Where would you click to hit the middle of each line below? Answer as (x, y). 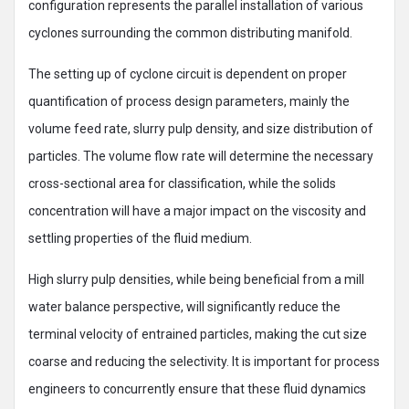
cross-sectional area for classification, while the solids (182, 184)
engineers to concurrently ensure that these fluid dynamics (197, 389)
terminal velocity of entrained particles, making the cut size (198, 334)
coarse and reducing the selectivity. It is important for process (204, 362)
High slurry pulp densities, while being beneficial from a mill (196, 279)
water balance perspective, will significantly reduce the (184, 307)
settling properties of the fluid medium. (140, 238)
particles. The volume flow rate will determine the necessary (201, 156)
